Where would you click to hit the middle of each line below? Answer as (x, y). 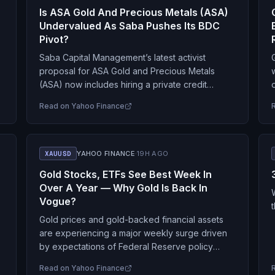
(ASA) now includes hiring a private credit (123, 84)
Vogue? (57, 201)
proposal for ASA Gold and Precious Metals (127, 71)
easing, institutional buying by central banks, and (137, 260)
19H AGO (153, 153)
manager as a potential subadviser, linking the (131, 98)
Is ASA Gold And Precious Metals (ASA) (134, 12)
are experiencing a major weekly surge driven (133, 233)
